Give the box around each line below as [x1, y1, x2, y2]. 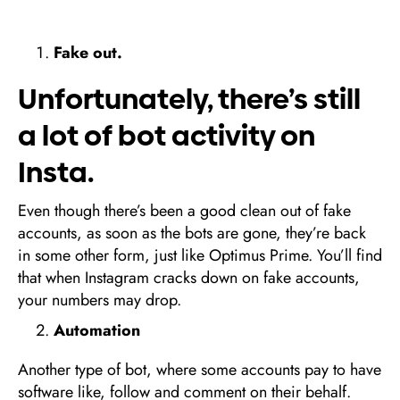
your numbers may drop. [18, 288, 181, 312]
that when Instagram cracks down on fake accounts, [18, 266, 360, 289]
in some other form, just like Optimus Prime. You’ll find [18, 244, 382, 267]
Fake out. [54, 41, 122, 64]
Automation [54, 319, 140, 342]
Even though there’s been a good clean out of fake [18, 199, 351, 222]
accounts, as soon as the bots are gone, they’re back [18, 221, 366, 245]
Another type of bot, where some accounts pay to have [18, 358, 381, 381]
